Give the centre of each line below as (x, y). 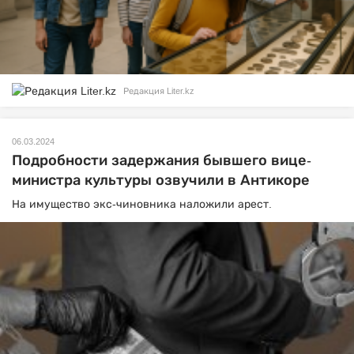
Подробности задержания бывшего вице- (162, 161)
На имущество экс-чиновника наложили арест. (142, 204)
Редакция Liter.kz (159, 91)
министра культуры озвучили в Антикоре (161, 181)
